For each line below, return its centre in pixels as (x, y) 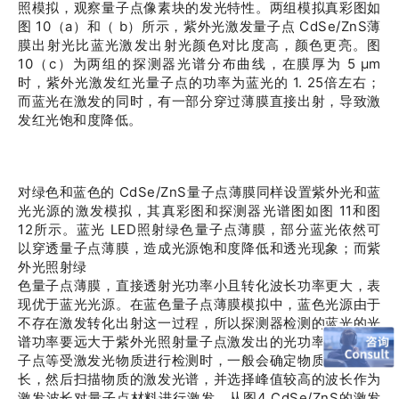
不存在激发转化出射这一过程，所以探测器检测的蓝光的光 (199, 323)
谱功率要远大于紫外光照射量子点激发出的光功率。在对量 (199, 342)
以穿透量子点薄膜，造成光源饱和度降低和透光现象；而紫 (199, 248)
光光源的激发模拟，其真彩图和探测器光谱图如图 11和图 (199, 211)
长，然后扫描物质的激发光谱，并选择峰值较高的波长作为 (199, 379)
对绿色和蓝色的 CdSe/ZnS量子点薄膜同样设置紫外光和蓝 (199, 192)
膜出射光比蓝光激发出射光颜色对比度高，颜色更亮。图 (199, 45)
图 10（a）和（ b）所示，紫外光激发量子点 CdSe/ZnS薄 (199, 26)
